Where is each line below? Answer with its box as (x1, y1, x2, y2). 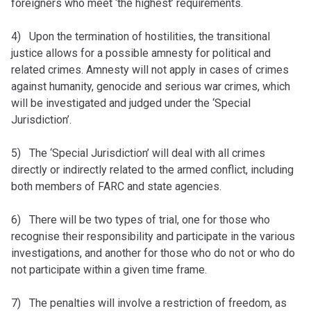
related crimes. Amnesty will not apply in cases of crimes (11, 62, 289, 76)
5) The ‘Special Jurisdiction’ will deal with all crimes (11, 146, 265, 160)
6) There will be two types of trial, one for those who (11, 212, 270, 226)
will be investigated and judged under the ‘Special (11, 96, 251, 110)
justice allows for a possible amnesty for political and (11, 46, 271, 60)
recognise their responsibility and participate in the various (11, 229, 295, 243)
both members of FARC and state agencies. (11, 179, 221, 193)
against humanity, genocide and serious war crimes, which (11, 79, 290, 93)
